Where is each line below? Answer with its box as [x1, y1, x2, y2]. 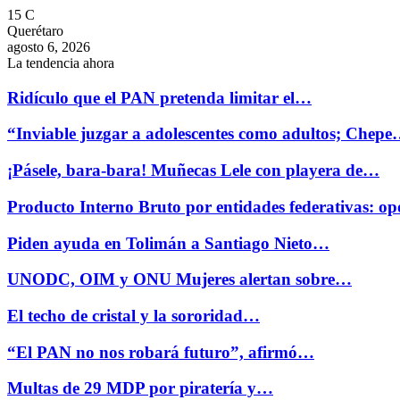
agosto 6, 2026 [7, 39, 90, 54]
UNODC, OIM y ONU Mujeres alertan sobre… [7, 270, 352, 289]
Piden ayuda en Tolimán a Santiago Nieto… [7, 233, 329, 253]
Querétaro [7, 23, 63, 38]
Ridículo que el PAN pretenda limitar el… [7, 87, 312, 107]
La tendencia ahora [7, 55, 114, 71]
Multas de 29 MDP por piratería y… [7, 379, 273, 398]
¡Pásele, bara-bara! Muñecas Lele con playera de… [7, 161, 379, 180]
